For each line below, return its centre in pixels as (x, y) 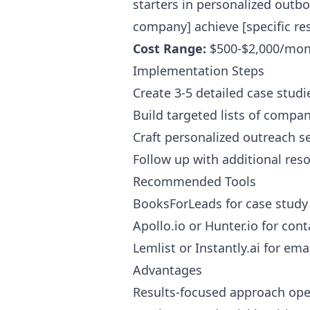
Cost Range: (170, 48)
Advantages (167, 270)
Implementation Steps (199, 71)
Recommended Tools (194, 181)
